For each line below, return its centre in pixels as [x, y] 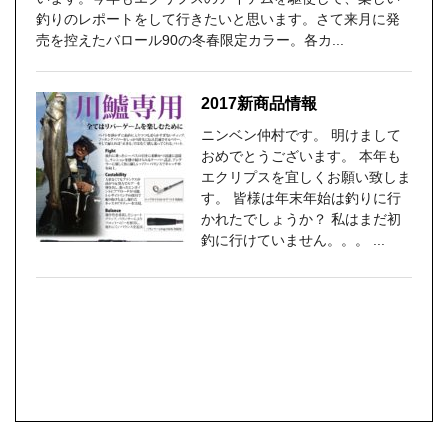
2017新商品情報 [259, 103]
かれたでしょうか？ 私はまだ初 [301, 219]
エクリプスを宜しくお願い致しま [306, 177]
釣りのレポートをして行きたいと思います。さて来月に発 [218, 19]
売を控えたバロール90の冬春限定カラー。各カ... [190, 40]
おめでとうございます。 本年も [301, 156]
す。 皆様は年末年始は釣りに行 [301, 198]
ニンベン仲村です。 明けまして [301, 135]
